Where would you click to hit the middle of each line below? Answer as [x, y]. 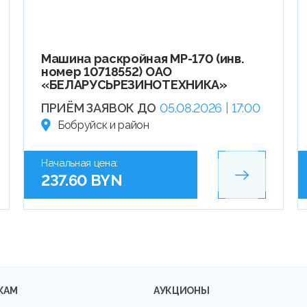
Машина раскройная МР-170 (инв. [142, 59]
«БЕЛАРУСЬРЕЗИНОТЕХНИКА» [134, 85]
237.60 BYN [82, 181]
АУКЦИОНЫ [182, 290]
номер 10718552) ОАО [106, 72]
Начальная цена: [79, 163]
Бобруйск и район [103, 125]
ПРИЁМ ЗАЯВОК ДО [99, 108]
